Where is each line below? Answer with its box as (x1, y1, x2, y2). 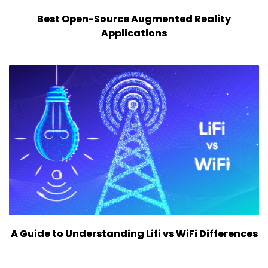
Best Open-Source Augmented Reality (37, 11, 231, 26)
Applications (101, 26, 167, 40)
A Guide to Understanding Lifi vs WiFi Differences (10, 226, 258, 240)
